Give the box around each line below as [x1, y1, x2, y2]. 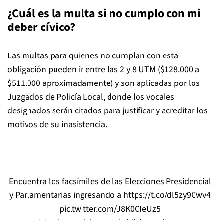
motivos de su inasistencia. [7, 118, 107, 131]
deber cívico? [7, 18, 75, 36]
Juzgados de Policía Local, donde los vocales [7, 90, 174, 103]
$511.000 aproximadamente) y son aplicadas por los [7, 77, 200, 89]
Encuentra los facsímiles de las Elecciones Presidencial [9, 175, 211, 188]
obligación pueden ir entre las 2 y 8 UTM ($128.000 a [7, 63, 199, 76]
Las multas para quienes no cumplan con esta [7, 49, 178, 62]
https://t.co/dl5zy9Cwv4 [123, 189, 211, 201]
